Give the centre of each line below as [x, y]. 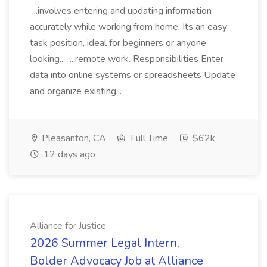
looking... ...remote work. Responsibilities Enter [127, 59]
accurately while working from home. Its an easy [128, 27]
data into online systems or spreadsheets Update [133, 75]
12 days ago [68, 154]
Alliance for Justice [68, 226]
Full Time [148, 138]
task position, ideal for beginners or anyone [118, 43]
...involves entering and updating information [121, 11]
